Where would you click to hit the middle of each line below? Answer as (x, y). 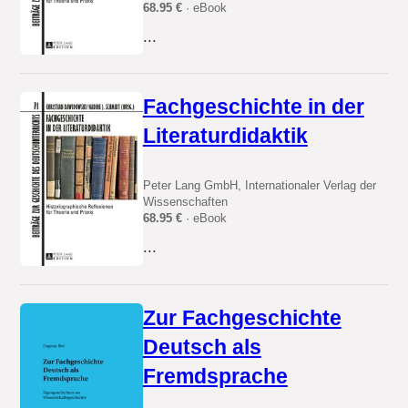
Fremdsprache (215, 376)
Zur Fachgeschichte (242, 317)
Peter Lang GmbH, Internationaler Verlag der (259, 186)
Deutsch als (202, 347)
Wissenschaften (185, 202)
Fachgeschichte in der (253, 107)
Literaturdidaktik (225, 136)
